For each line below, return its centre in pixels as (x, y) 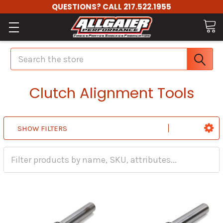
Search (24, 52)
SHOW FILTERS (42, 129)
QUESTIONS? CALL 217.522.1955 (111, 7)
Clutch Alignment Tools (111, 93)
